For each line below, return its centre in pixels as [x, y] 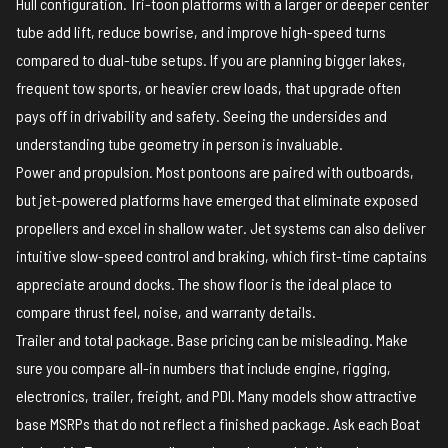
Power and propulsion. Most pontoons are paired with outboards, [215, 172]
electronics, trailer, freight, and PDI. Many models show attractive [216, 396]
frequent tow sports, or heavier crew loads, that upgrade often [208, 88]
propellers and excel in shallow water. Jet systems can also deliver [221, 228]
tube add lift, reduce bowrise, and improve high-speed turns [201, 32]
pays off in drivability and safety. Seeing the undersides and [201, 116]
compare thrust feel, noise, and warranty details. [166, 312]
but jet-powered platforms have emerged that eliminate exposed [217, 200]
